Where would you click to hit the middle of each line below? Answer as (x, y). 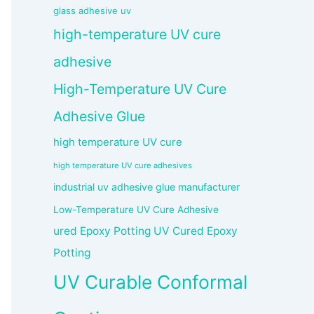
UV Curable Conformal (150, 282)
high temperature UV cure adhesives (123, 166)
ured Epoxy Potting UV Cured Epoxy (145, 231)
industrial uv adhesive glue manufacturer (146, 187)
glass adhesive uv (92, 11)
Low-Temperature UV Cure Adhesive (136, 210)
